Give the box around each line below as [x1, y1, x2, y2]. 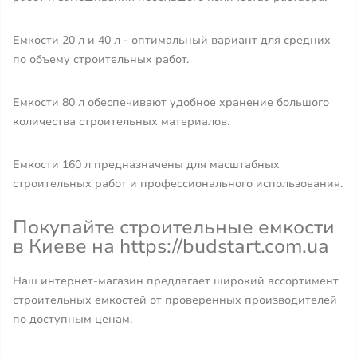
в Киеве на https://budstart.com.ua [13, 233, 329, 259]
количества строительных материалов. [13, 114, 229, 129]
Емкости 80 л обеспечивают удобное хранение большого [13, 95, 329, 110]
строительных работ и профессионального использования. [13, 176, 343, 191]
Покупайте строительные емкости [13, 214, 335, 240]
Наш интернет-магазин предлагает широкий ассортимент [13, 273, 339, 288]
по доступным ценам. [13, 312, 132, 327]
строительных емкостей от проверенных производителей [13, 292, 337, 308]
